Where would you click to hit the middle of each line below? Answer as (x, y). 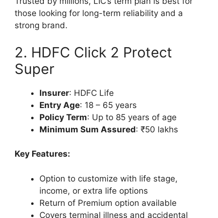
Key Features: (42, 154)
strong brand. (41, 26)
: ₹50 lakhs (157, 129)
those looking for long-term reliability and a (99, 13)
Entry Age (60, 105)
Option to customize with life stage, (109, 178)
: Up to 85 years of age (132, 117)
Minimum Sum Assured (88, 129)
